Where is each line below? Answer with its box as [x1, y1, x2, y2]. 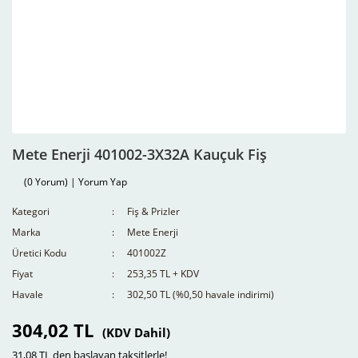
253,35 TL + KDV [127, 267, 200, 280]
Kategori [12, 205, 50, 218]
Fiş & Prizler [127, 205, 181, 218]
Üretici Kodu [12, 246, 66, 260]
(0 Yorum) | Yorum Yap [24, 175, 127, 189]
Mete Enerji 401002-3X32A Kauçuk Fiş [12, 145, 267, 164]
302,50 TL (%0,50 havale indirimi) [127, 288, 275, 301]
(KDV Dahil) [102, 324, 170, 340]
